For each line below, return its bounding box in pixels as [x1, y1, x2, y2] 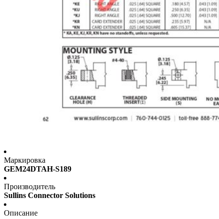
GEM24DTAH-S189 [4, 165, 71, 174]
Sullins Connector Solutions [4, 191, 95, 200]
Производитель [4, 182, 55, 191]
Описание [4, 209, 38, 218]
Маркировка [4, 156, 45, 165]
